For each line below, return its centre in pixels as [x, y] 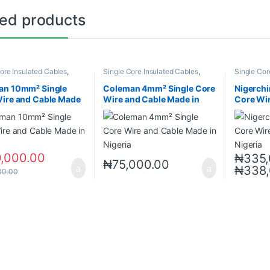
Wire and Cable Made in [151, 99]
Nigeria [118, 110]
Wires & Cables [128, 79]
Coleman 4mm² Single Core [159, 88]
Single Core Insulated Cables [151, 72]
